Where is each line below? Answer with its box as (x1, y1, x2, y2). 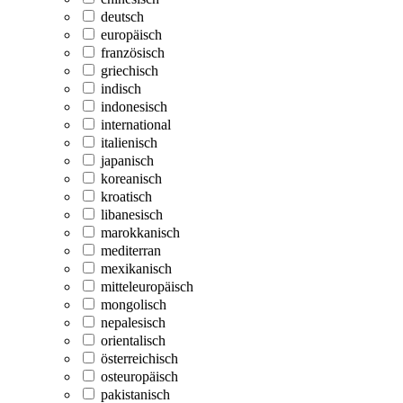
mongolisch (101, 297, 166, 313)
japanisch (101, 153, 154, 169)
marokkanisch (101, 225, 180, 241)
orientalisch (101, 333, 166, 349)
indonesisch (101, 99, 167, 115)
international (101, 117, 171, 133)
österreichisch (101, 351, 178, 367)
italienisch (101, 135, 157, 151)
